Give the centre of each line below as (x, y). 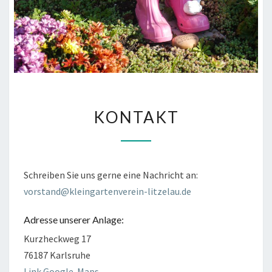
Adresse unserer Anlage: (74, 220)
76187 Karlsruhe (57, 255)
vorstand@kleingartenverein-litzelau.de (107, 192)
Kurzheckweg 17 (57, 239)
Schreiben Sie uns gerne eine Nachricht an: (111, 175)
